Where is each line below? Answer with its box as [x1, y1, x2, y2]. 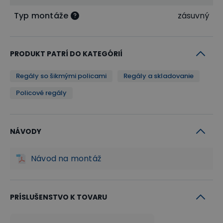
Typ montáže [14, 9, 69, 21]
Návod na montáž [31, 152, 101, 164]
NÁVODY [10, 126, 41, 136]
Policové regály [16, 88, 67, 98]
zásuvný [178, 9, 209, 21]
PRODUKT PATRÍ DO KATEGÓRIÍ [10, 48, 122, 59]
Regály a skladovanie [123, 71, 194, 81]
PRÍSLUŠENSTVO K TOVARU [10, 192, 107, 202]
